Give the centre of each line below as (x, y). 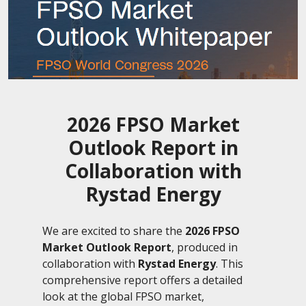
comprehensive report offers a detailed (142, 280)
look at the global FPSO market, (123, 296)
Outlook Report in (153, 147)
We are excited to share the (114, 231)
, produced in (205, 247)
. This (229, 263)
